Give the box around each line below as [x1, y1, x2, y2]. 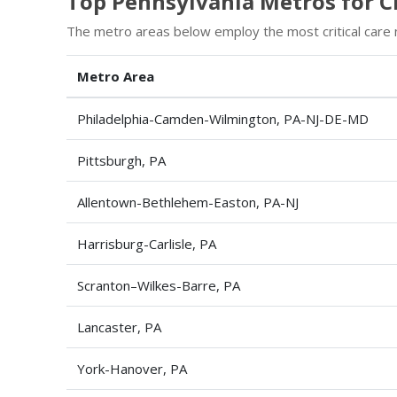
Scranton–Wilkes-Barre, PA [77, 276, 240, 294]
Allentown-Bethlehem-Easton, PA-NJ [77, 193, 299, 211]
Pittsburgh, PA [77, 152, 166, 169]
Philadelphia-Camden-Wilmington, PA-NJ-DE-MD [77, 110, 369, 128]
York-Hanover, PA [77, 360, 187, 378]
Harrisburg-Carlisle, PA [77, 235, 216, 253]
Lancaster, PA [77, 318, 161, 336]
